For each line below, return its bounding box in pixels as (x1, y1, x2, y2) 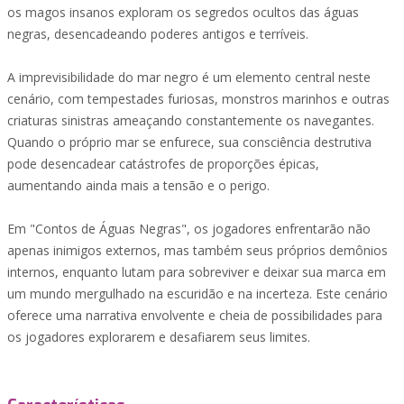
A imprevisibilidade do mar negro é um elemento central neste (7, 69, 371, 86)
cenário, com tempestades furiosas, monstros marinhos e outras (7, 90, 390, 107)
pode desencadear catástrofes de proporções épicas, (7, 155, 319, 172)
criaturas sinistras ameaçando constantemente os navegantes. (7, 112, 374, 129)
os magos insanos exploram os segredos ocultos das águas (7, 4, 359, 21)
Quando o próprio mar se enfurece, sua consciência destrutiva (7, 133, 372, 151)
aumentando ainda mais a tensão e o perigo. (7, 177, 270, 194)
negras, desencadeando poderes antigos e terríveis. (7, 25, 308, 42)
